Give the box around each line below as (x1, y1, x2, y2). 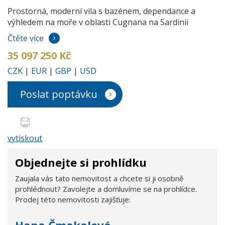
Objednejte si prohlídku (15, 154, 147, 170)
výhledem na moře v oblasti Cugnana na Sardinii (8, 16, 188, 28)
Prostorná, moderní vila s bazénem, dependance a (8, 5, 195, 17)
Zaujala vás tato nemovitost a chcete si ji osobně (15, 173, 183, 183)
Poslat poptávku (20, 87, 97, 101)
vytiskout (8, 132, 42, 144)
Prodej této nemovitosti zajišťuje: (15, 194, 131, 204)
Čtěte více (8, 32, 44, 44)
